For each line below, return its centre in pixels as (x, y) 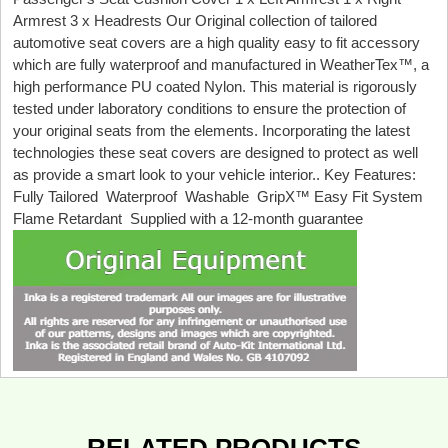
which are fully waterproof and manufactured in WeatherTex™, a (221, 65)
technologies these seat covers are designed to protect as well (215, 153)
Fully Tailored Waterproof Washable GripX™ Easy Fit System (220, 197)
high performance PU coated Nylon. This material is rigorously (215, 87)
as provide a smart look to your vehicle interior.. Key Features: (216, 175)
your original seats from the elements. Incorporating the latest (211, 131)
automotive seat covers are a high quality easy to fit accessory (216, 43)
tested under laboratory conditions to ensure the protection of (209, 109)
